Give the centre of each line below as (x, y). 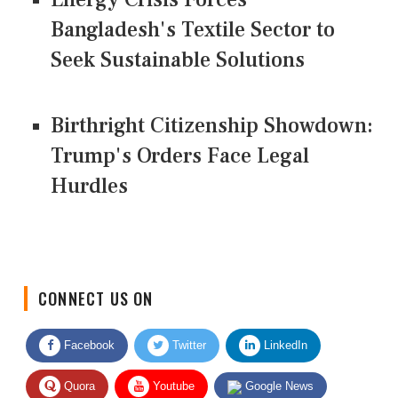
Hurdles (89, 186)
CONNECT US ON (96, 284)
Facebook (88, 330)
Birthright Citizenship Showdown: (212, 125)
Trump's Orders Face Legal (180, 155)
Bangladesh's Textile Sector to (193, 29)
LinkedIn (284, 330)
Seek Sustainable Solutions (178, 60)
